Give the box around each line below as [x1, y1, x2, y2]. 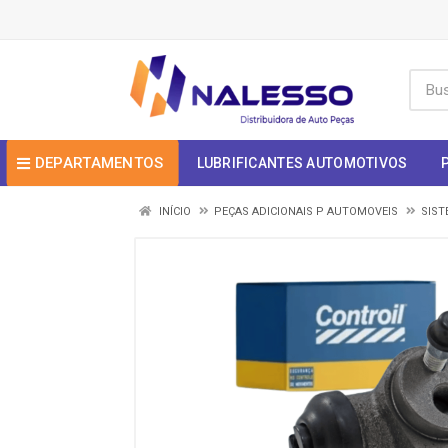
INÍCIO [156, 205, 191, 218]
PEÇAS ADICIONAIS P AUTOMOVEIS [214, 205, 398, 218]
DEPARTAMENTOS [34, 153, 164, 172]
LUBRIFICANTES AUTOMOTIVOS [196, 155, 408, 171]
